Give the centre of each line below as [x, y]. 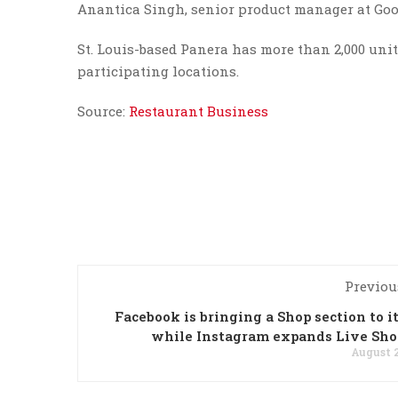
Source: [103, 111]
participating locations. [160, 71]
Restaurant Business [199, 111]
